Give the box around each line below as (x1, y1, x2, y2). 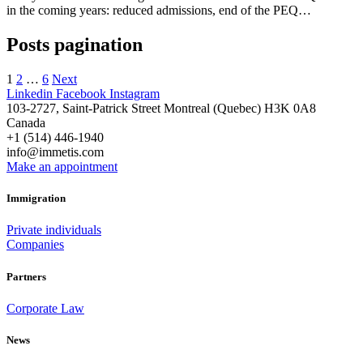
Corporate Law (6, 301, 84, 315)
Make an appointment (6, 160, 117, 174)
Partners (6, 270, 46, 283)
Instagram (109, 87, 160, 101)
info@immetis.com (6, 145, 104, 160)
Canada (6, 116, 45, 130)
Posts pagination (6, 34, 143, 56)
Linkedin (6, 87, 53, 101)
